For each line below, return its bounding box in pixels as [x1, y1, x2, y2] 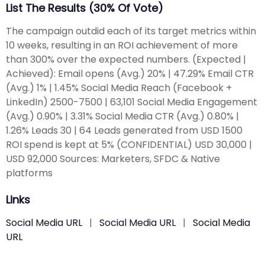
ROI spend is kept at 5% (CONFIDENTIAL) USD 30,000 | [6, 137, 252, 151]
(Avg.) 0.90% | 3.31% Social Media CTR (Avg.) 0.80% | [6, 109, 239, 123]
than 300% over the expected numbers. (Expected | [6, 52, 246, 66]
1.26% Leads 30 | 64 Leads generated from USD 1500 [6, 123, 243, 137]
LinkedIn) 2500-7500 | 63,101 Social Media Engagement [6, 95, 257, 109]
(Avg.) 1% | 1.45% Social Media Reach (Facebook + [6, 80, 232, 95]
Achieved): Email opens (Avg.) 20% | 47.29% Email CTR [6, 66, 254, 80]
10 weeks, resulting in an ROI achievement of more [6, 38, 238, 52]
